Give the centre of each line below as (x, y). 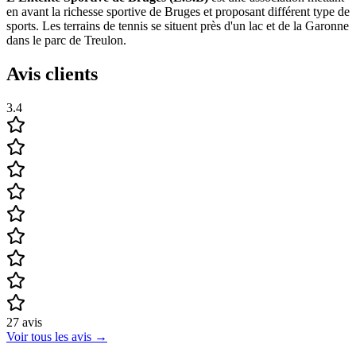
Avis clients (52, 74)
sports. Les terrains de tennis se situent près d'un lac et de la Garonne (178, 26)
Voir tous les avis (49, 336)
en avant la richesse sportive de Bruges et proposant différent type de (178, 12)
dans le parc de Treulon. (66, 41)
